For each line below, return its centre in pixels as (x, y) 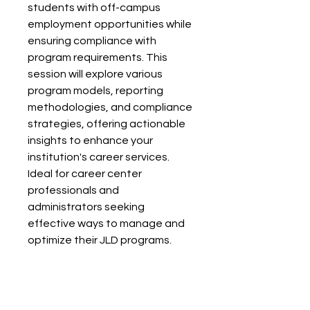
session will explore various (95, 74)
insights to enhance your (90, 140)
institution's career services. (99, 157)
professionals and (73, 190)
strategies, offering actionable (107, 124)
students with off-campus (94, 7)
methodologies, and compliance (110, 107)
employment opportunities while (110, 24)
